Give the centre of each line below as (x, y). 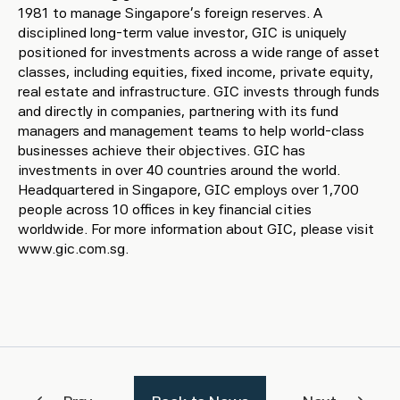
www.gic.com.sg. (73, 249)
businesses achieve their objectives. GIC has (162, 150)
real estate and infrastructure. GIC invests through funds (199, 92)
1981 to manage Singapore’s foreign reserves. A (170, 13)
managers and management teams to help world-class (191, 131)
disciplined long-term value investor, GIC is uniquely (182, 33)
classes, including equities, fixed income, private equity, (196, 72)
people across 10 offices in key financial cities (165, 209)
